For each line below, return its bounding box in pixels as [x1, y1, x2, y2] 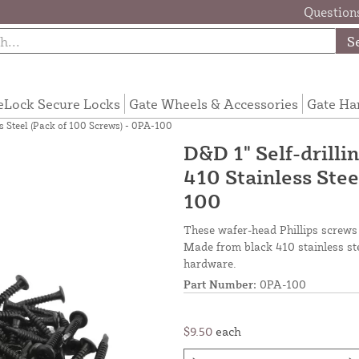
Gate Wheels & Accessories [128, 95, 298, 112]
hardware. [184, 256, 236, 270]
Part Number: [184, 276, 256, 291]
